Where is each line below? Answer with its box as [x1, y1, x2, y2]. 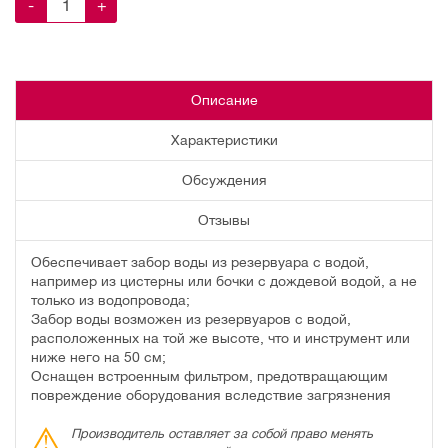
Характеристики [170, 132, 278, 149]
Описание [190, 92, 258, 109]
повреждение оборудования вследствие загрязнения [31, 386, 391, 403]
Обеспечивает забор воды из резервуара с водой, [31, 253, 369, 270]
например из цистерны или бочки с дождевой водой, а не [31, 272, 417, 289]
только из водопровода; [31, 291, 190, 308]
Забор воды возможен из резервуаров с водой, [31, 310, 351, 327]
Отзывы [198, 212, 250, 229]
